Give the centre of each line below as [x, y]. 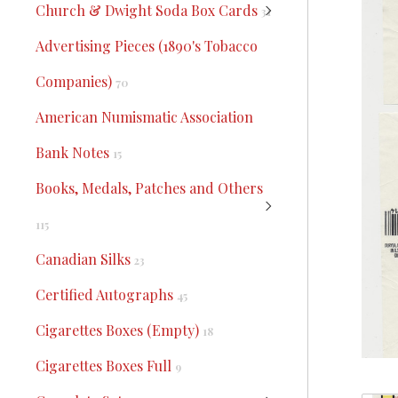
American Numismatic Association [144, 117]
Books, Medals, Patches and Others [149, 188]
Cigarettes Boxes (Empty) [119, 330]
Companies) [76, 81]
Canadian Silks [85, 259]
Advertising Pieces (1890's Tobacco [147, 46]
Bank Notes [74, 152]
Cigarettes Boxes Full [105, 366]
